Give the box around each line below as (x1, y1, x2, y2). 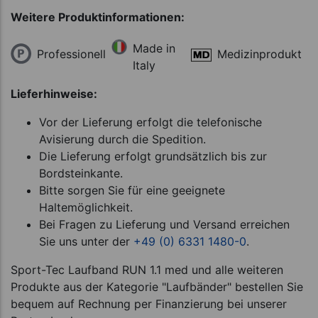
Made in (133, 41, 176, 56)
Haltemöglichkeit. (39, 200, 133, 215)
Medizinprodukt (217, 47, 302, 62)
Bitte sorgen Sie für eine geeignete (39, 183, 225, 198)
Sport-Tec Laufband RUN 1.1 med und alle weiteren (11, 263, 283, 278)
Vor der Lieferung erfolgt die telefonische (39, 115, 262, 130)
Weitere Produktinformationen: (11, 10, 185, 25)
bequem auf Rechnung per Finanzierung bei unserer (11, 297, 287, 312)
